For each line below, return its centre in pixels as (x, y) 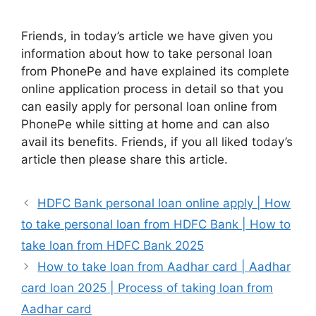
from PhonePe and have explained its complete (155, 71)
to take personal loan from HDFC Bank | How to (156, 224)
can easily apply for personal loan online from (149, 106)
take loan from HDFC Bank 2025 (113, 245)
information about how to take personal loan (147, 53)
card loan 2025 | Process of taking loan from (147, 287)
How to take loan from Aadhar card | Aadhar (164, 266)
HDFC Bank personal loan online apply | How (164, 203)
